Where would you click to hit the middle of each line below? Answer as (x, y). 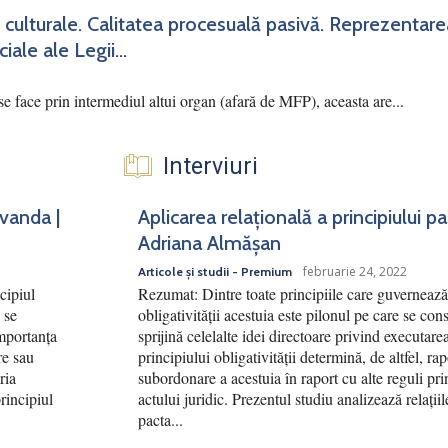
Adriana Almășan (209, 243)
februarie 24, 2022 (355, 272)
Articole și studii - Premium (215, 272)
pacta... (160, 420)
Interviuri (210, 167)
